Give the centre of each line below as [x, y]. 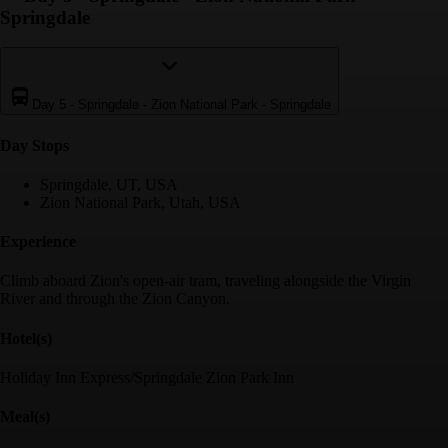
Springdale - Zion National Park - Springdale [204, 105]
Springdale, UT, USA [109, 184]
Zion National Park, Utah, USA [140, 202]
